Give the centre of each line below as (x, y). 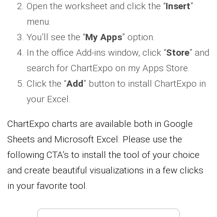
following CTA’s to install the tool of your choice (103, 155)
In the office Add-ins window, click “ (96, 53)
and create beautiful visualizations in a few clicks (105, 170)
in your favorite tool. (47, 186)
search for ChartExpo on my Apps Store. (108, 68)
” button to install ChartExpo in (145, 84)
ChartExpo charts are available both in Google (100, 124)
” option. (139, 37)
